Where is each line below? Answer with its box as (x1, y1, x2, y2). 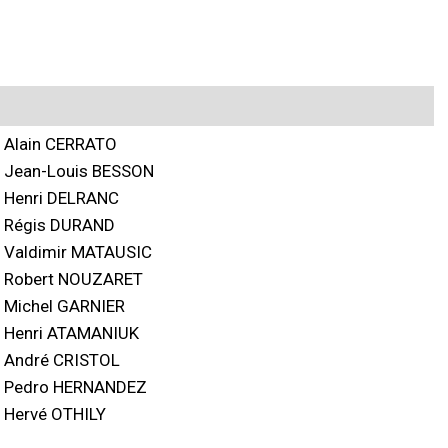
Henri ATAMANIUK (4, 323, 139, 343)
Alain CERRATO (4, 134, 117, 154)
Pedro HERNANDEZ (4, 377, 147, 397)
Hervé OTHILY (4, 404, 106, 424)
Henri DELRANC (4, 188, 119, 208)
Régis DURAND (4, 215, 115, 235)
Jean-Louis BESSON (4, 161, 154, 181)
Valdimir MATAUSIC (4, 242, 152, 262)
